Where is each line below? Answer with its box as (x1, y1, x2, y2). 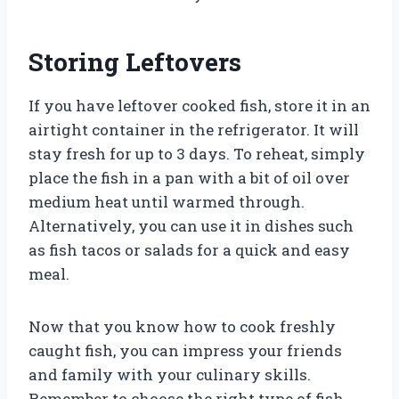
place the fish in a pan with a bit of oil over (28, 167, 350, 188)
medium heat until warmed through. (28, 191, 305, 212)
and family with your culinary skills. (28, 363, 311, 385)
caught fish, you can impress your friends (28, 339, 342, 361)
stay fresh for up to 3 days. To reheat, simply (28, 142, 365, 164)
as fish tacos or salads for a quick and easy (28, 239, 350, 260)
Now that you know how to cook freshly (28, 315, 336, 337)
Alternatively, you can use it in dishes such (28, 215, 354, 236)
